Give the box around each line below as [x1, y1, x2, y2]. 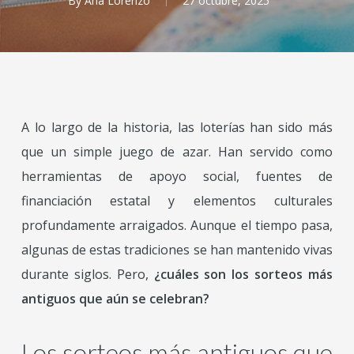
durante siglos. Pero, [21, 265, 154, 283]
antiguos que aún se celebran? [21, 290, 209, 307]
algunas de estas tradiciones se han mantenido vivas [21, 241, 333, 258]
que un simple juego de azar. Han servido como [21, 143, 333, 160]
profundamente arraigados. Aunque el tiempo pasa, [21, 217, 333, 234]
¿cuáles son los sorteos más [153, 265, 333, 283]
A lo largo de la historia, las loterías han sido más [21, 119, 333, 136]
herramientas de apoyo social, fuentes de [21, 168, 333, 185]
